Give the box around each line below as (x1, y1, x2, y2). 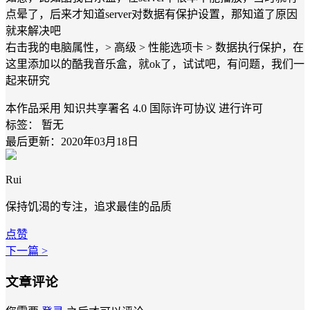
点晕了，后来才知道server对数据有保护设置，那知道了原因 (6, 8, 298, 20)
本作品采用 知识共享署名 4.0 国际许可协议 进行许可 (6, 102, 263, 114)
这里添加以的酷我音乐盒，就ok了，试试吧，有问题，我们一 (6, 57, 304, 70)
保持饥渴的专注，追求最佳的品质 (6, 200, 172, 212)
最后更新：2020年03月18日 (6, 135, 138, 147)
